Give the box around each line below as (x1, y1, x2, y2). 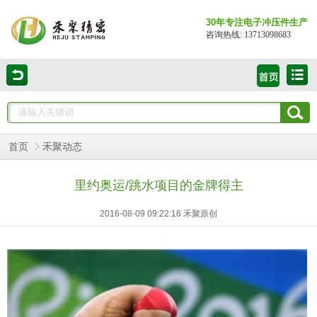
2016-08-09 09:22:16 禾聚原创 (100, 209, 217, 219)
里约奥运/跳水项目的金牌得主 (74, 178, 243, 192)
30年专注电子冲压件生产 (205, 17, 308, 28)
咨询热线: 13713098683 (205, 30, 291, 40)
